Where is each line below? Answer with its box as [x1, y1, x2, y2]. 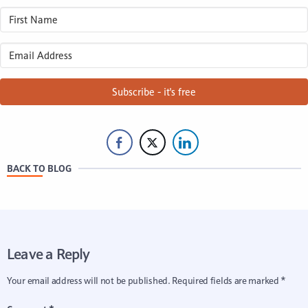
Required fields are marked [172, 274, 281, 287]
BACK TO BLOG [7, 162, 71, 175]
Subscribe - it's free [112, 85, 196, 99]
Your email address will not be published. [7, 274, 170, 287]
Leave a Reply [7, 244, 90, 264]
